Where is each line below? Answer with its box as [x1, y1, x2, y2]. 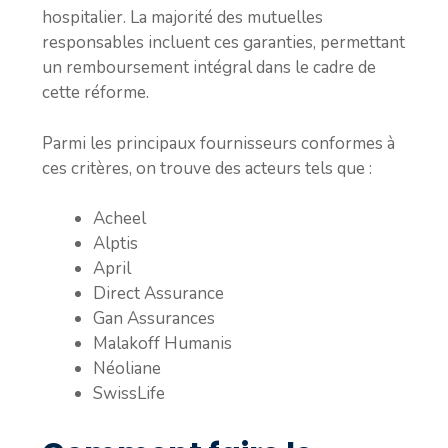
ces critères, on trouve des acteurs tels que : [42, 156, 372, 180]
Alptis [93, 232, 138, 255]
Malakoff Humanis [93, 332, 232, 355]
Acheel [93, 207, 146, 230]
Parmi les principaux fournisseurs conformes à [42, 131, 395, 155]
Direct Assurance [93, 282, 224, 305]
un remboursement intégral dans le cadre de [42, 56, 376, 79]
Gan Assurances [93, 307, 215, 330]
